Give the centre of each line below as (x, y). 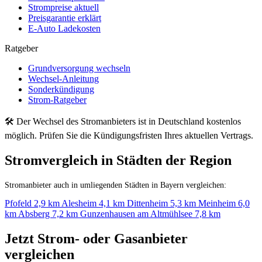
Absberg (35, 214)
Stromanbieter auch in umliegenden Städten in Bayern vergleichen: (116, 185)
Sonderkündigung (61, 89)
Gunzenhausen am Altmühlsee (137, 214)
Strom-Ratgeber (57, 100)
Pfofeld (19, 204)
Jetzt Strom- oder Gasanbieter (96, 239)
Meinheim (218, 204)
